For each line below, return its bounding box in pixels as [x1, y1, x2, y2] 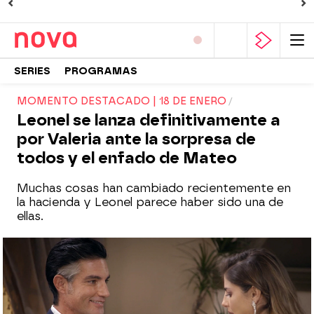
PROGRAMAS [64, 64, 137, 77]
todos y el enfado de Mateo [17, 149, 237, 168]
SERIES [14, 64, 50, 77]
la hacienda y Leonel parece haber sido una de [17, 196, 283, 209]
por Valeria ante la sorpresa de [17, 130, 256, 149]
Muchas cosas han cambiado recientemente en [17, 182, 291, 195]
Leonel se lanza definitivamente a [17, 111, 280, 130]
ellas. [17, 210, 43, 223]
